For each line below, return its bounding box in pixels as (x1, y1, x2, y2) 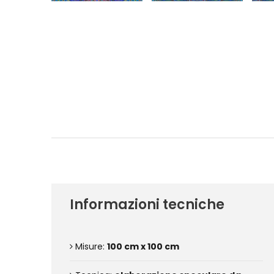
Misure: (73, 240, 107, 253)
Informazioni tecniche (70, 195, 224, 214)
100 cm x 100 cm (107, 240, 179, 253)
